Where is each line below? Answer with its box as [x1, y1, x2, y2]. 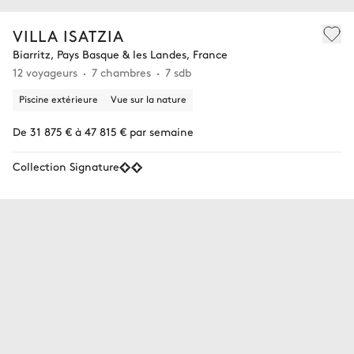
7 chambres [92, 64, 151, 81]
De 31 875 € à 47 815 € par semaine [13, 123, 194, 140]
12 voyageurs [13, 64, 77, 81]
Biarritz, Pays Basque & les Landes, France [13, 46, 228, 62]
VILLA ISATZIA [13, 24, 124, 47]
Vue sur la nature [111, 92, 186, 106]
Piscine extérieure [19, 92, 98, 106]
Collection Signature [13, 158, 119, 175]
